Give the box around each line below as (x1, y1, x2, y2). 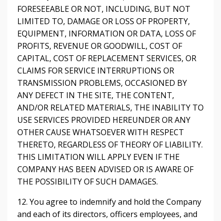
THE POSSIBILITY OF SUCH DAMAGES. (17, 176, 158, 187)
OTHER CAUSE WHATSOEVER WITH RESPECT (17, 127, 184, 138)
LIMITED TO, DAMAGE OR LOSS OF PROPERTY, (17, 16, 190, 27)
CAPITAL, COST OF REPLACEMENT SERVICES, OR (17, 53, 196, 64)
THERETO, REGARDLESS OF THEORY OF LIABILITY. (17, 139, 203, 150)
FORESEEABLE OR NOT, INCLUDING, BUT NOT (17, 3, 190, 14)
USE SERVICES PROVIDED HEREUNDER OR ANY (17, 114, 190, 125)
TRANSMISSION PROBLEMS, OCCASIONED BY (17, 77, 187, 88)
